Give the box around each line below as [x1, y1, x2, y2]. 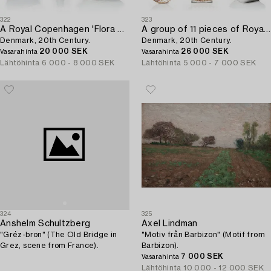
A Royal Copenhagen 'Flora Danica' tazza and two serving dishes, [117, 25, 125, 34]
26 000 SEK [181, 48, 229, 55]
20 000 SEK [39, 48, 88, 55]
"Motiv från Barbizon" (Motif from [142, 231, 265, 238]
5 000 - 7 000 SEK [183, 59, 256, 67]
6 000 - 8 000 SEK [42, 59, 115, 67]
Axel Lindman [142, 220, 198, 228]
